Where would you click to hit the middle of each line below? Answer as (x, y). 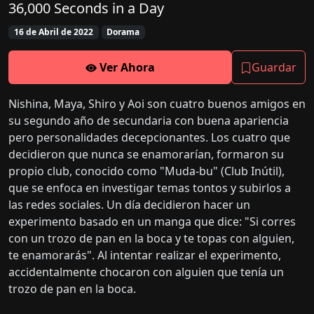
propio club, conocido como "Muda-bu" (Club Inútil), (146, 171)
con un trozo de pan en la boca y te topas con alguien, (151, 239)
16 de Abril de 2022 (53, 32)
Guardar (274, 68)
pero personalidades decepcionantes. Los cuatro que (149, 138)
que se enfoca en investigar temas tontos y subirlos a (150, 188)
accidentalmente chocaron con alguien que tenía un (146, 272)
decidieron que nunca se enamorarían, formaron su (146, 155)
